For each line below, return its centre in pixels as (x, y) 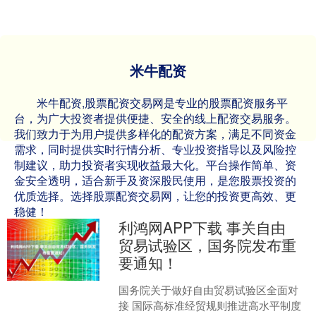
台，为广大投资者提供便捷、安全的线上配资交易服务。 (155, 119)
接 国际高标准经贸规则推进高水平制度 (210, 305)
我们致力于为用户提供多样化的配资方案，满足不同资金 (155, 134)
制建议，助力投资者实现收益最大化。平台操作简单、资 (155, 165)
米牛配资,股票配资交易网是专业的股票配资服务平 (162, 103)
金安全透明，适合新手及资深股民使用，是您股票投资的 (155, 181)
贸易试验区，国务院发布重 (208, 245)
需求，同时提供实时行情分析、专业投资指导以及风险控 (155, 150)
